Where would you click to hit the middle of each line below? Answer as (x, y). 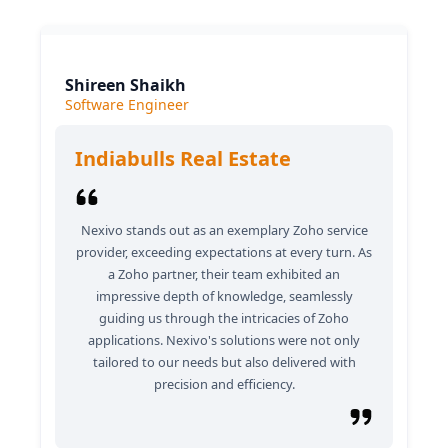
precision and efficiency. (224, 384)
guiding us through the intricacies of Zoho (224, 318)
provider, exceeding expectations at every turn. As (224, 252)
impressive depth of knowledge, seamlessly (224, 296)
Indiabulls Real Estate (183, 158)
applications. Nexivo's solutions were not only (224, 340)
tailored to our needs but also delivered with (224, 362)
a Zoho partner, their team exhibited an (224, 274)
